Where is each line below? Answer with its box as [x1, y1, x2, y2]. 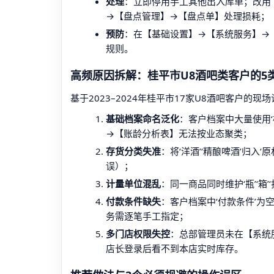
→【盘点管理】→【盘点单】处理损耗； [106, 10, 270, 22]
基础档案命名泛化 [106, 113, 179, 125]
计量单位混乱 [106, 177, 161, 190]
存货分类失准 [106, 145, 161, 157]
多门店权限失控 [106, 228, 170, 240]
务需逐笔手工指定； [106, 210, 188, 222]
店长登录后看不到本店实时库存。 [106, 242, 243, 254]
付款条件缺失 [106, 195, 161, 207]
